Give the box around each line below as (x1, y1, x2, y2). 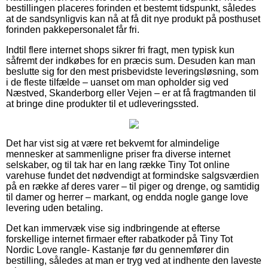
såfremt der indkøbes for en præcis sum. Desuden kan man (6, 55, 255, 66)
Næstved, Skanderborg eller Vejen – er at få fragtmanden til (6, 87, 256, 98)
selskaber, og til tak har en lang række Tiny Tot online (6, 159, 230, 170)
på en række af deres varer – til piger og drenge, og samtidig (6, 181, 260, 191)
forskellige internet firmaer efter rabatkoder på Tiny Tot (6, 233, 233, 244)
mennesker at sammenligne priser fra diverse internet (6, 148, 230, 159)
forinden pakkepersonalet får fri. (6, 24, 139, 35)
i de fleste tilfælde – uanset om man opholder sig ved (6, 77, 229, 87)
